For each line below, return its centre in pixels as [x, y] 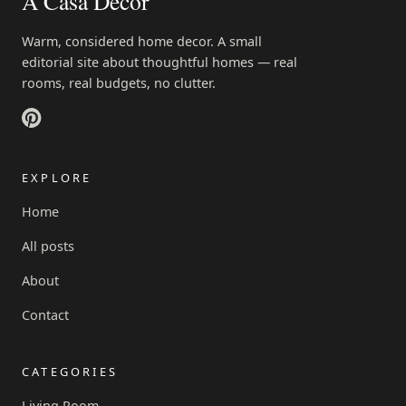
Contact [45, 314]
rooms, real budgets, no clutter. [119, 82]
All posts [48, 246]
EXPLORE [57, 177]
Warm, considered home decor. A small [142, 41]
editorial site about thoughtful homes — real [159, 62]
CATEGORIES [70, 371]
